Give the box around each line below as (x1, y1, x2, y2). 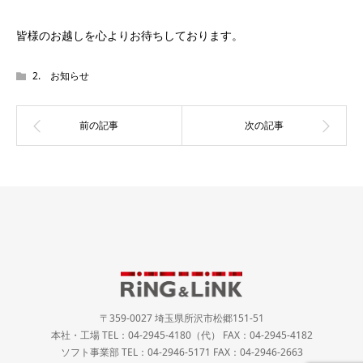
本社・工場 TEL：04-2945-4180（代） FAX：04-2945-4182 (50, 327, 313, 342)
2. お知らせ (32, 69, 89, 83)
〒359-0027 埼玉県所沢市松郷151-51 (99, 310, 264, 325)
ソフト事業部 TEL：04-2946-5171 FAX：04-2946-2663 (60, 344, 303, 359)
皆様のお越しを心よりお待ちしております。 (16, 27, 243, 43)
